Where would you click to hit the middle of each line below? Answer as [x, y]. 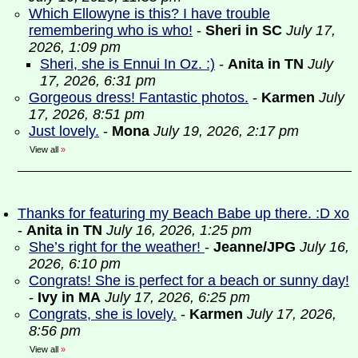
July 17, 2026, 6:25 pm [177, 297]
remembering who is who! [111, 30]
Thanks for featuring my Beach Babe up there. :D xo [183, 213]
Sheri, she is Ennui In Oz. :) [127, 64]
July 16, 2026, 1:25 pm [179, 230]
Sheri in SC [244, 30]
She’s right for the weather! [117, 247]
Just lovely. [64, 131]
